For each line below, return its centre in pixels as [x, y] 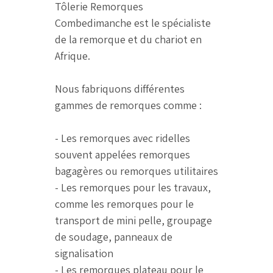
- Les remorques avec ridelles [122, 138]
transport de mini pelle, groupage [133, 221]
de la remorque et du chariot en [128, 40]
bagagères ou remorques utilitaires [136, 171]
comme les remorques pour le [124, 204]
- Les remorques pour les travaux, [133, 188]
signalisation [84, 253]
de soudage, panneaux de [114, 237]
